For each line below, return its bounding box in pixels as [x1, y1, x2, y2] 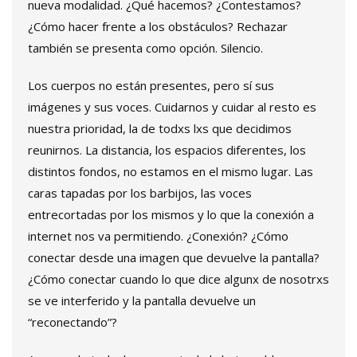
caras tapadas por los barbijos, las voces [28, 185, 252, 202]
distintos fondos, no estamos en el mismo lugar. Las [28, 163, 313, 180]
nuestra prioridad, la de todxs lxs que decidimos [28, 120, 292, 137]
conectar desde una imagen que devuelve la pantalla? [28, 249, 320, 266]
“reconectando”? [28, 314, 117, 331]
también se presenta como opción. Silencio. [28, 40, 263, 57]
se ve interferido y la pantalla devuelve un [28, 292, 256, 309]
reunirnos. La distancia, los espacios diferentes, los [28, 142, 306, 159]
